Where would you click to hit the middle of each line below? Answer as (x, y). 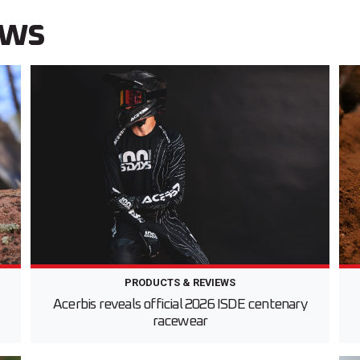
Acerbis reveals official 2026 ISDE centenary (180, 305)
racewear (180, 322)
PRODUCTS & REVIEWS (180, 283)
